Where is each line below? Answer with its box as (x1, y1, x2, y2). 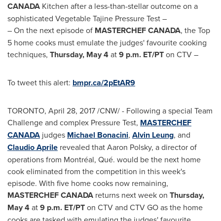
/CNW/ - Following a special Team (95, 105, 213, 116)
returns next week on (93, 189, 170, 200)
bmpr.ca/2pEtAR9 (73, 77, 135, 88)
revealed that (58, 142, 107, 152)
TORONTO (7, 105, 44, 116)
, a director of (151, 142, 197, 152)
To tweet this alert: (7, 77, 73, 88)
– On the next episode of (7, 25, 95, 36)
